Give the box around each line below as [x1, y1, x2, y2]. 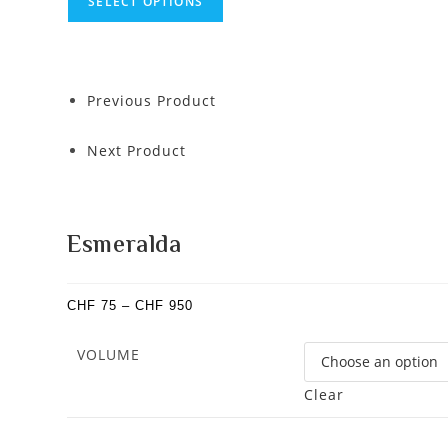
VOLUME [77, 344, 141, 364]
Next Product [87, 141, 187, 160]
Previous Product [87, 91, 217, 110]
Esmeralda [67, 227, 182, 265]
